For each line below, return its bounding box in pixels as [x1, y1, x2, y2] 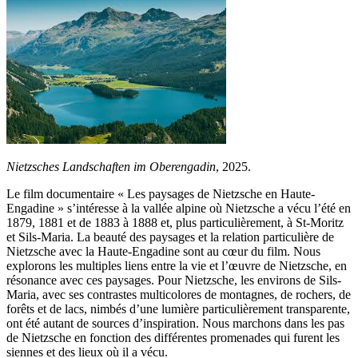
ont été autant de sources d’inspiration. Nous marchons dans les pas [6, 316, 344, 331]
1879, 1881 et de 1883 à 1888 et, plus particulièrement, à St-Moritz [6, 216, 344, 230]
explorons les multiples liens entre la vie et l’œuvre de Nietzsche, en [6, 259, 347, 273]
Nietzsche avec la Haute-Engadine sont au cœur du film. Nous [6, 245, 320, 259]
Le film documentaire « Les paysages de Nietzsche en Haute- [6, 187, 315, 201]
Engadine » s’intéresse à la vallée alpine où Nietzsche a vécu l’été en [6, 201, 351, 216]
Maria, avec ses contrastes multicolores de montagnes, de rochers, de [6, 288, 351, 302]
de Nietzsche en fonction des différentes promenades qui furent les [6, 331, 340, 345]
